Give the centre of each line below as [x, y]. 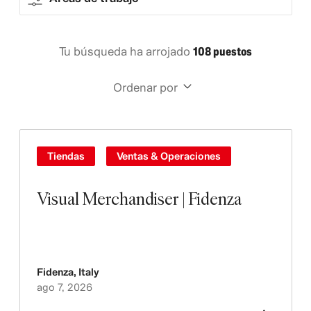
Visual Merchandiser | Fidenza [139, 198]
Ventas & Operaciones [168, 156]
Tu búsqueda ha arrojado [126, 51]
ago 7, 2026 [64, 287]
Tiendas [66, 156]
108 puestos [222, 51]
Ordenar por [145, 87]
